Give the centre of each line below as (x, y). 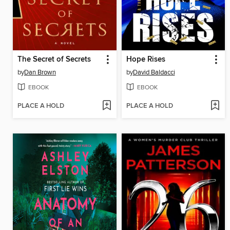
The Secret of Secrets (54, 59)
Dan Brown (40, 72)
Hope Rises (146, 59)
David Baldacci (154, 72)
